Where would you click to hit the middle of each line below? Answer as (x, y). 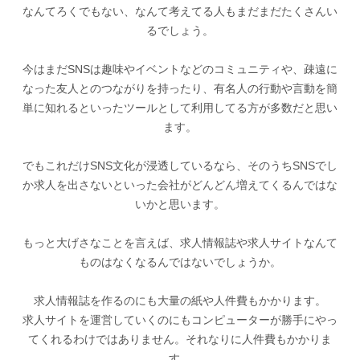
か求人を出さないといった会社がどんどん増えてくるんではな (180, 185)
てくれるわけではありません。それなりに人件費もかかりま (180, 339)
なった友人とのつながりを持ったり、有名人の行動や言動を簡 (180, 88)
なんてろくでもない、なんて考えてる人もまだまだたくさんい (180, 11)
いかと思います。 (180, 204)
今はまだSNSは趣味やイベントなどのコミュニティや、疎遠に (180, 69)
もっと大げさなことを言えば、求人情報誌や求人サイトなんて (180, 243)
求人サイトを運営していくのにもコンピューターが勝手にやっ (180, 320)
